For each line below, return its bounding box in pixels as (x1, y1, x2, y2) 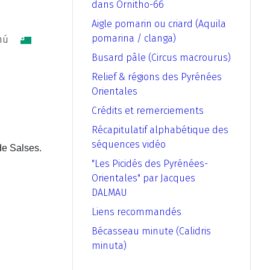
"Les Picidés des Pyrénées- (92, 158, 208, 170)
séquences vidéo (92, 139, 166, 151)
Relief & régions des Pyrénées (92, 71, 222, 83)
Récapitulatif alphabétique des (92, 124, 228, 136)
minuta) (92, 240, 127, 252)
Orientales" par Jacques (92, 172, 195, 184)
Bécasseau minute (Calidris (92, 225, 211, 237)
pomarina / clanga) (92, 33, 176, 45)
